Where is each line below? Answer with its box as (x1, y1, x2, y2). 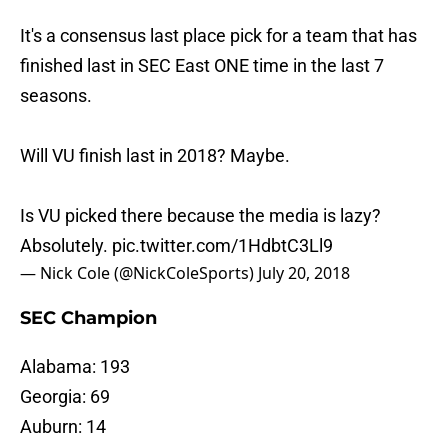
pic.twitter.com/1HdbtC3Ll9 (112, 235, 333, 257)
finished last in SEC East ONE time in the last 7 (20, 55, 384, 77)
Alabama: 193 (20, 356, 130, 378)
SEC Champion (20, 307, 157, 330)
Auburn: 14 (20, 416, 106, 438)
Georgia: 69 (20, 386, 110, 408)
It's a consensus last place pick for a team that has (20, 25, 417, 47)
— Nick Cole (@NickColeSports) (20, 262, 258, 285)
